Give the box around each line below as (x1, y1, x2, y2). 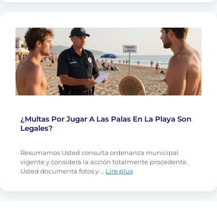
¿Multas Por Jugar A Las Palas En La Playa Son (20, 114, 191, 124)
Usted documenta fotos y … (20, 167, 106, 175)
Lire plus (106, 167, 133, 175)
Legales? (20, 124, 53, 133)
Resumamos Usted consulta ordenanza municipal (20, 149, 179, 157)
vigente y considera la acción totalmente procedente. (20, 158, 188, 166)
